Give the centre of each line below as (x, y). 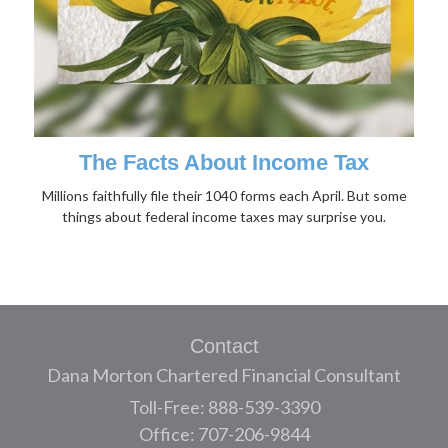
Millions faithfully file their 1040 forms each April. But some (224, 195)
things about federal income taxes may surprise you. (224, 216)
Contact (224, 345)
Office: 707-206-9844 (224, 433)
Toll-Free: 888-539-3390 (224, 406)
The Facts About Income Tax (224, 162)
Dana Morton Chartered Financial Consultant (224, 374)
